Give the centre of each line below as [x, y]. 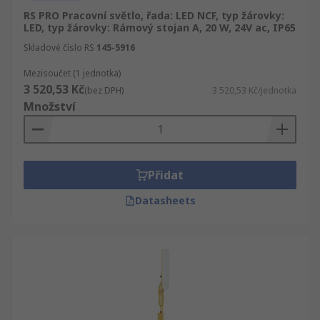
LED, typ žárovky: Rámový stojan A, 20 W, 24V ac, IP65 [160, 27]
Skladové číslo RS [59, 47]
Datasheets [165, 200]
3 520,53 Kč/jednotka [254, 90]
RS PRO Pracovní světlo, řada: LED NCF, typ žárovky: [154, 15]
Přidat [166, 175]
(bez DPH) [104, 90]
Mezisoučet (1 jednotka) [72, 73]
